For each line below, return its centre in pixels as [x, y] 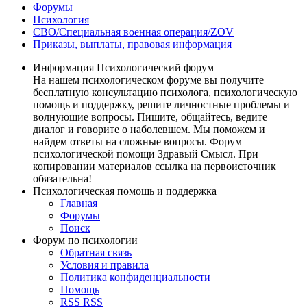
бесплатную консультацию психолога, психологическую [165, 92]
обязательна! [62, 178]
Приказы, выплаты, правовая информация [132, 44]
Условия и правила [105, 265]
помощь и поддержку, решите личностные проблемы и [161, 104]
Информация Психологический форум [123, 67]
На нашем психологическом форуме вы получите [148, 79]
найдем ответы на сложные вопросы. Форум [137, 141]
